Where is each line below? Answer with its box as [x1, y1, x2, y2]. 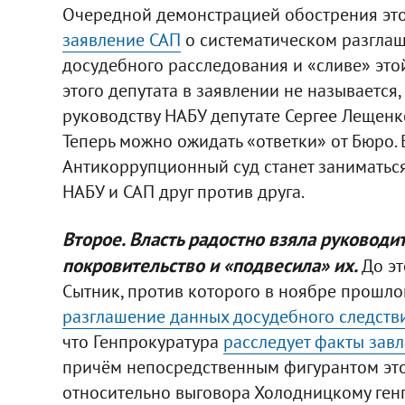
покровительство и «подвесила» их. [61, 252, 358, 278]
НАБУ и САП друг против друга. [61, 179, 305, 203]
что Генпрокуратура [61, 329, 223, 353]
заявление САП [61, 27, 181, 52]
